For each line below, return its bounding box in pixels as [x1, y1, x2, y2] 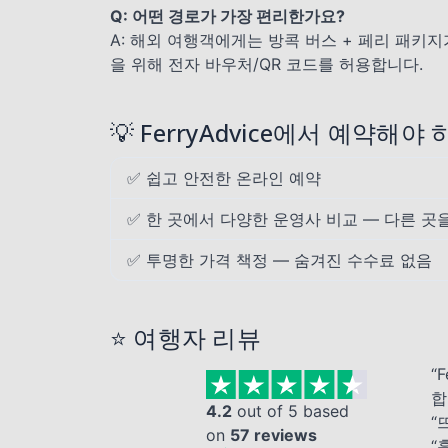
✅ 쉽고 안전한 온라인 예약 [127, 168, 321, 188]
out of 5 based [232, 401, 350, 422]
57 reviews [230, 425, 318, 446]
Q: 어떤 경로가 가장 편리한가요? [110, 6, 345, 26]
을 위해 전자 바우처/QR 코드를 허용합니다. [110, 54, 423, 74]
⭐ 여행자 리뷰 [110, 321, 261, 354]
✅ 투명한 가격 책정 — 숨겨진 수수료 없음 [127, 250, 432, 270]
